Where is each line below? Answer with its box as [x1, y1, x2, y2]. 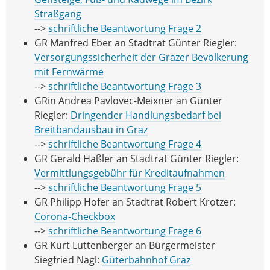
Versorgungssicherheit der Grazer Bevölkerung [34, 51, 248, 64]
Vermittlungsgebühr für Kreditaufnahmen [34, 166, 225, 180]
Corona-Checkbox [34, 210, 115, 224]
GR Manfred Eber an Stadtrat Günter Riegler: [34, 36, 237, 50]
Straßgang [34, 7, 81, 21]
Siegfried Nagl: [34, 253, 102, 267]
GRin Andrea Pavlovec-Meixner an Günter [34, 94, 222, 108]
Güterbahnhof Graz [102, 253, 190, 267]
